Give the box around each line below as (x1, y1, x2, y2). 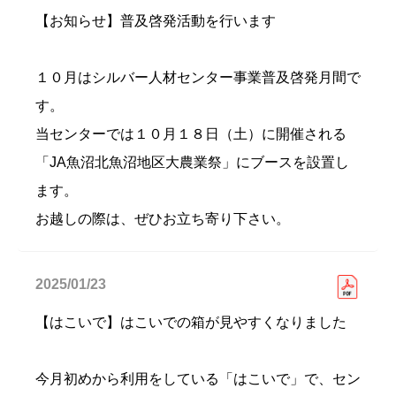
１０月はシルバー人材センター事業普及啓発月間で (35, 70, 361, 85)
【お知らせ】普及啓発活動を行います (35, 13, 276, 28)
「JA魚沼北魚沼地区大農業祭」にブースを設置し (35, 155, 349, 170)
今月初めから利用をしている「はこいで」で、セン (35, 371, 361, 386)
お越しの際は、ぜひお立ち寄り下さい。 (35, 211, 290, 226)
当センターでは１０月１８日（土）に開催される (35, 126, 346, 141)
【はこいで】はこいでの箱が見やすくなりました (35, 315, 346, 330)
